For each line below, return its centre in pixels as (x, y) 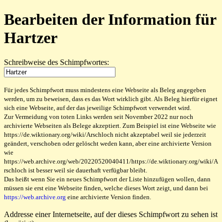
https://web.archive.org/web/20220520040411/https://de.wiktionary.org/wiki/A (111, 161)
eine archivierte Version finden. (109, 197)
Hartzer (31, 38)
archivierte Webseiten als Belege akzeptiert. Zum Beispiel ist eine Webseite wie (110, 125)
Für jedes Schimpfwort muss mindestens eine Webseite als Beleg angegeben (105, 90)
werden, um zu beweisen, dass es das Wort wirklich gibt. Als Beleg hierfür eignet (111, 99)
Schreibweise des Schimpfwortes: (56, 62)
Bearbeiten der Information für (110, 20)
